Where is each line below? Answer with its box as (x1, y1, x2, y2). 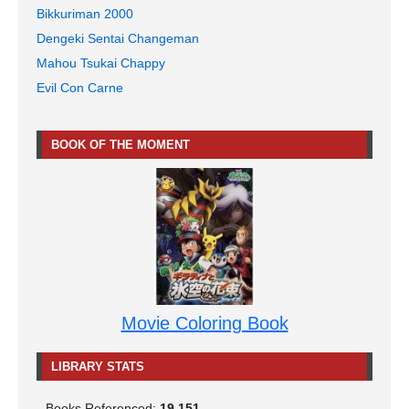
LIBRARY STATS (51, 359, 144, 373)
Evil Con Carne (37, 80, 123, 96)
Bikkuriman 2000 (37, 6, 133, 22)
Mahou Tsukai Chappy (37, 56, 165, 71)
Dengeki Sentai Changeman (37, 31, 199, 47)
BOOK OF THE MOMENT (51, 138, 190, 152)
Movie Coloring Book (121, 312, 288, 333)
